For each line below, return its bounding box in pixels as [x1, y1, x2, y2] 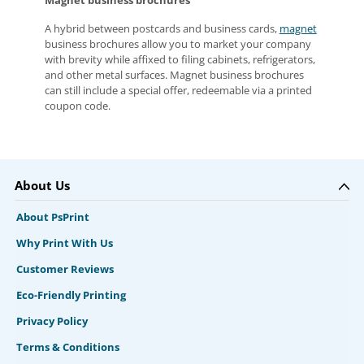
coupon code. [44, 98, 110, 114]
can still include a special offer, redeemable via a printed [44, 83, 312, 98]
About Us [14, 177, 70, 194]
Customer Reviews [15, 262, 114, 277]
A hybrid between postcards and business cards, [44, 21, 279, 37]
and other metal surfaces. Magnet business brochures [44, 67, 304, 83]
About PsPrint [15, 210, 89, 225]
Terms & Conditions [15, 340, 119, 355]
